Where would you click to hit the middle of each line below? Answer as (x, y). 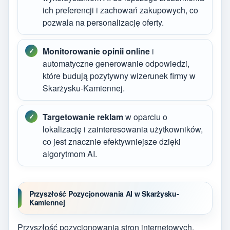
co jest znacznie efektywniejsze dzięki (112, 141)
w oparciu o (145, 117)
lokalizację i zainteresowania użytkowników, (123, 129)
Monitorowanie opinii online (96, 51)
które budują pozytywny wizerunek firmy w (119, 75)
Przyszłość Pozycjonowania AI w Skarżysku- (104, 193)
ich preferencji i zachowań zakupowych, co (120, 10)
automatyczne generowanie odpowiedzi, (116, 63)
